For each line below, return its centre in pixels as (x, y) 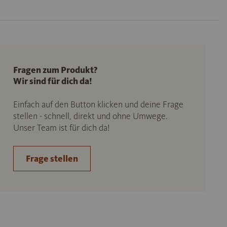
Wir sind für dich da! (52, 81)
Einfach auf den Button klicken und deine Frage (98, 105)
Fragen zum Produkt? (55, 70)
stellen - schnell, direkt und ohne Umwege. (90, 116)
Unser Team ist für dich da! (61, 128)
